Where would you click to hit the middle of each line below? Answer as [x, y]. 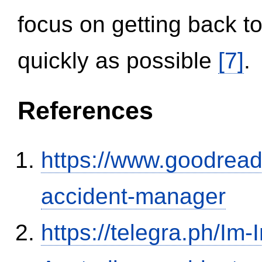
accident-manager [133, 196]
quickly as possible [118, 61]
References [85, 111]
